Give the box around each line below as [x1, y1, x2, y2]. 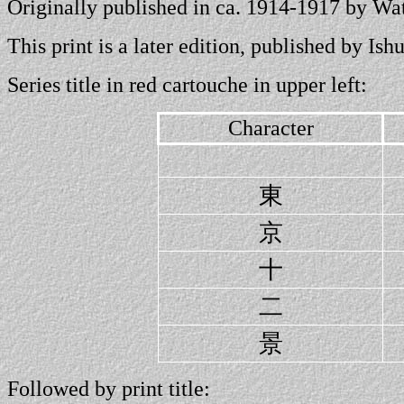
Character [227, 116, 314, 140]
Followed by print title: [7, 377, 210, 400]
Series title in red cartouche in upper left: [7, 73, 367, 96]
